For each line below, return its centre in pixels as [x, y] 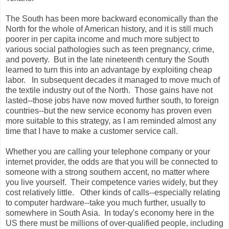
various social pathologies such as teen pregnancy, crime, [110, 49]
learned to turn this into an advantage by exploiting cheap [109, 70]
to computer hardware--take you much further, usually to [106, 202]
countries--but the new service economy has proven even [109, 110]
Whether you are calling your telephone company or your [108, 151]
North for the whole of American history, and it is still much [109, 29]
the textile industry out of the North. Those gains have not [109, 90]
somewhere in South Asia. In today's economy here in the [110, 213]
